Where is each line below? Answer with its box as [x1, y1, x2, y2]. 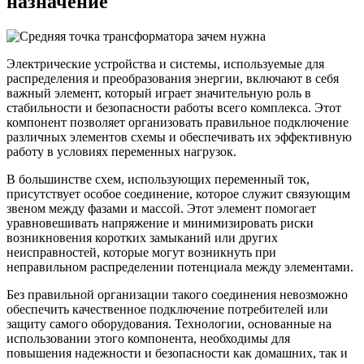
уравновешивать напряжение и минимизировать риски [6, 215, 314, 230]
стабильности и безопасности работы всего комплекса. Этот [6, 100, 341, 115]
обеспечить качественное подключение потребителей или [6, 301, 328, 316]
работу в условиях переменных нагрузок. [6, 144, 236, 158]
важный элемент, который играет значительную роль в [6, 85, 311, 100]
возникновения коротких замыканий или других [6, 230, 278, 245]
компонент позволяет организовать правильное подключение [6, 115, 349, 129]
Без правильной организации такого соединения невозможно [6, 287, 348, 301]
